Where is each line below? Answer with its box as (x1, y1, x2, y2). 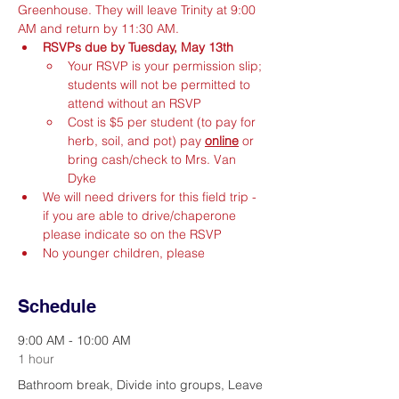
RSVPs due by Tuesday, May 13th (43, 39, 233, 55)
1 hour (18, 351, 54, 367)
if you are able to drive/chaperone (43, 208, 240, 224)
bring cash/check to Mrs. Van (68, 151, 240, 167)
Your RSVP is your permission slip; (68, 58, 265, 74)
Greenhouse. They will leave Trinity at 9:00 (18, 2, 259, 18)
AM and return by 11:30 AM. (18, 20, 179, 37)
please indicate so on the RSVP (43, 226, 222, 242)
